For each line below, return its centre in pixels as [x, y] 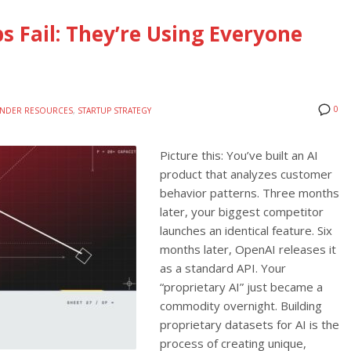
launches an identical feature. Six [246, 230]
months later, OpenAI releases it [248, 249]
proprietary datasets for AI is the [250, 324]
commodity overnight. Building [241, 305]
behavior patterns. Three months [250, 192]
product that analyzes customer [246, 174]
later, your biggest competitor [242, 211]
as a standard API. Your [223, 268]
